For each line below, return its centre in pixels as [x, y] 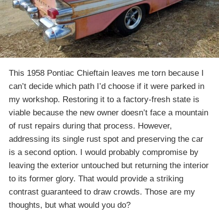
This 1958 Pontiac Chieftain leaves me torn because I [106, 73]
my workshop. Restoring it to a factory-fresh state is [104, 99]
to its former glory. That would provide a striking [96, 178]
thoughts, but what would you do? [70, 205]
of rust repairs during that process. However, [90, 126]
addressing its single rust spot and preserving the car [106, 139]
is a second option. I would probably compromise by [104, 152]
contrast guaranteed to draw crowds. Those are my [102, 192]
